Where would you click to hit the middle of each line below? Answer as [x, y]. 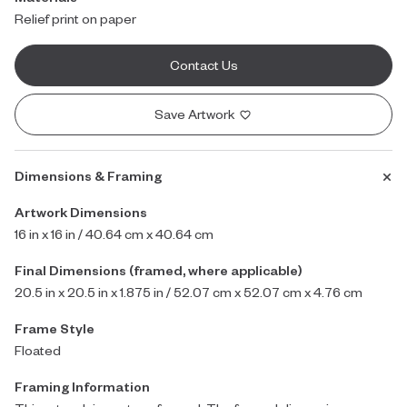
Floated [38, 350]
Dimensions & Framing [88, 176]
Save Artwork [196, 114]
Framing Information [82, 387]
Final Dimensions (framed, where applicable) [159, 270]
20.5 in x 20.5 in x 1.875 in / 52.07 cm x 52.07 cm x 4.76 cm [189, 292]
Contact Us [203, 65]
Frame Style [55, 328]
